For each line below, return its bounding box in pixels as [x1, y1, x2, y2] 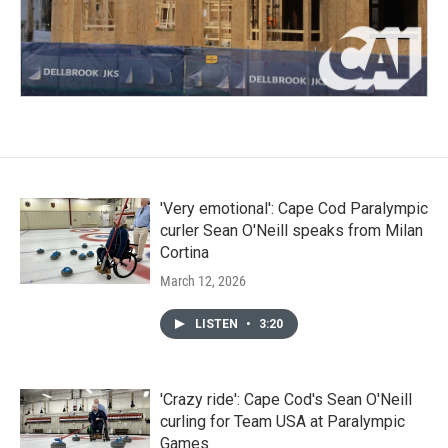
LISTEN [195, 316, 241, 331]
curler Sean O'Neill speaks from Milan [160, 220, 423, 240]
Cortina [160, 242, 209, 262]
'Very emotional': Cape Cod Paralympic [160, 198, 428, 218]
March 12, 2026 [160, 272, 246, 289]
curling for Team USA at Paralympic [160, 411, 405, 431]
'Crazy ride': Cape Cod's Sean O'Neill [160, 389, 412, 409]
